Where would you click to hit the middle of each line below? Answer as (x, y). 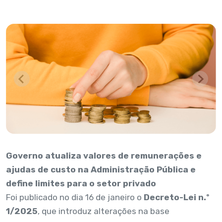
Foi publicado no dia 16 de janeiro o (75, 197)
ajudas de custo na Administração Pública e (101, 170)
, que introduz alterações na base (104, 211)
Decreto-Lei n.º (176, 197)
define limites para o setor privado (81, 184)
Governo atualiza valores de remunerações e (104, 156)
